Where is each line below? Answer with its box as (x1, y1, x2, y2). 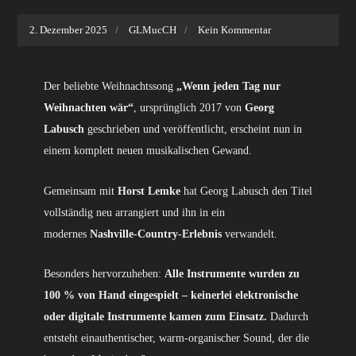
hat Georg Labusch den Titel (180, 184, 312, 197)
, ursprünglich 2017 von (133, 101, 245, 114)
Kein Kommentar (198, 23, 272, 36)
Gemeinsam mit (43, 184, 118, 197)
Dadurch (266, 311, 308, 323)
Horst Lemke (117, 184, 180, 197)
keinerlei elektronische (190, 289, 298, 302)
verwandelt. (224, 227, 277, 240)
